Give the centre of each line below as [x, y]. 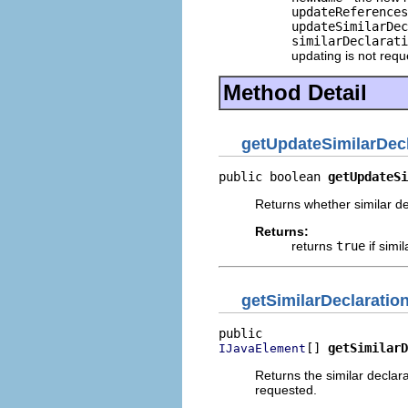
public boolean [273, 176]
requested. [286, 390]
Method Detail [295, 92]
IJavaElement [262, 348]
